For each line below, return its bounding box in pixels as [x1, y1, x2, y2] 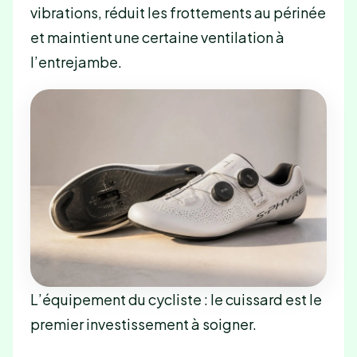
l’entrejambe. [29, 53, 122, 72]
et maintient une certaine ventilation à [29, 28, 284, 47]
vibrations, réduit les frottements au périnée [29, 3, 326, 22]
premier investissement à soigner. [29, 314, 257, 333]
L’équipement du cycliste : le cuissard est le [29, 289, 322, 308]
